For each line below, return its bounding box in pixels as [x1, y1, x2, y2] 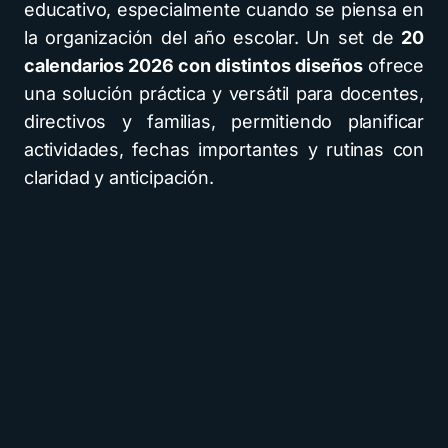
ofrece [362, 55, 424, 76]
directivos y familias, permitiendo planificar [24, 111, 424, 132]
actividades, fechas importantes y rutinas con [24, 139, 424, 160]
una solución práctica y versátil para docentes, [24, 83, 424, 104]
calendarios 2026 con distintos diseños [24, 55, 363, 76]
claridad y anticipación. [24, 167, 214, 188]
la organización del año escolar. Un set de [24, 27, 402, 48]
